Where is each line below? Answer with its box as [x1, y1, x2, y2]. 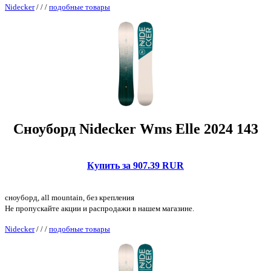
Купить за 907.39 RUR [87, 160, 184, 171]
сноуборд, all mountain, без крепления [5, 192, 134, 202]
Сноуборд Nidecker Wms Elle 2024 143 [13, 120, 258, 137]
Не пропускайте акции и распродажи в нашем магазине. [5, 203, 194, 213]
